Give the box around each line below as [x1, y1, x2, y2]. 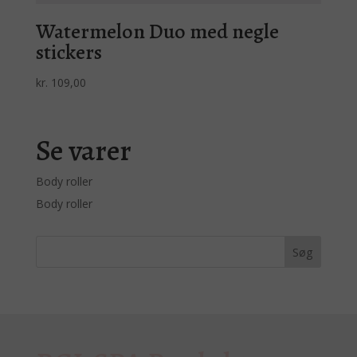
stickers [35, 37, 102, 66]
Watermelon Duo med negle [35, 17, 279, 45]
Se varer [35, 130, 131, 171]
